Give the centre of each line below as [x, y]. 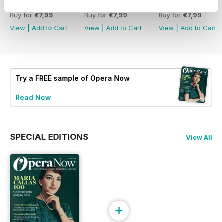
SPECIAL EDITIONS [49, 137]
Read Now [33, 98]
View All [199, 138]
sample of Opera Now [91, 78]
